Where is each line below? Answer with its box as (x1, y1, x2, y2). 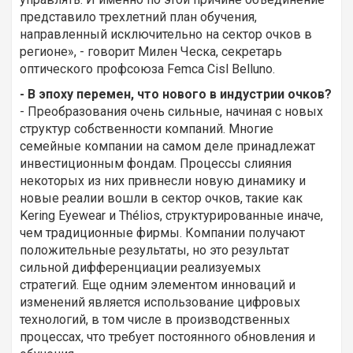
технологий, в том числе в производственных (20, 312, 290, 328)
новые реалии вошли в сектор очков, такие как (20, 191, 303, 206)
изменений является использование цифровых (20, 295, 300, 310)
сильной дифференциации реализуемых (20, 260, 261, 276)
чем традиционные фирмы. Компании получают (20, 225, 305, 241)
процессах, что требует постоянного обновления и (20, 329, 315, 345)
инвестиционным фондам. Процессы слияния (20, 156, 292, 172)
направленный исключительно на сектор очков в (20, 27, 312, 43)
